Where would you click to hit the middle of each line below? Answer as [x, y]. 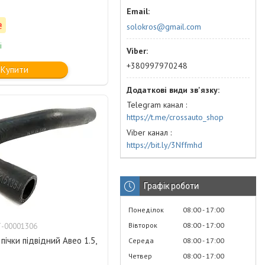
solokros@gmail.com [164, 27]
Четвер [140, 256]
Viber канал [147, 132]
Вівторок [143, 225]
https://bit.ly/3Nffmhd [164, 145]
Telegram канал [155, 105]
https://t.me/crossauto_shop [175, 117]
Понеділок [146, 210]
